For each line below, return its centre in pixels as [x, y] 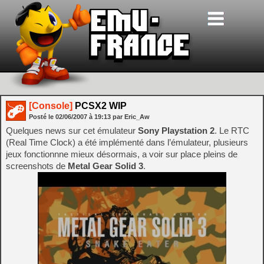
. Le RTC [232, 131]
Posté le [42, 117]
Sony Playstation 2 [176, 131]
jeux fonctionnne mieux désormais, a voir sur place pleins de [122, 154]
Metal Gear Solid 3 [105, 166]
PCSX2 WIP [100, 106]
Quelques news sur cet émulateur [72, 131]
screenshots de [37, 166]
